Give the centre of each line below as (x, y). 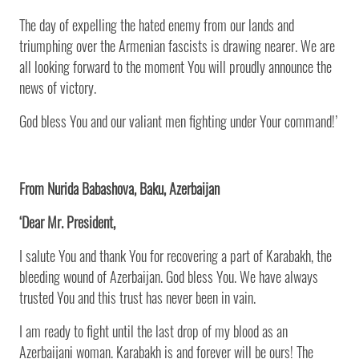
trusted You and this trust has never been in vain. (137, 297)
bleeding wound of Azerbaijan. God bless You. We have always (169, 276)
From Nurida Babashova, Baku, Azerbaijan (119, 188)
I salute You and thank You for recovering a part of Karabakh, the (175, 255)
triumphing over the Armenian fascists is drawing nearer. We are (177, 45)
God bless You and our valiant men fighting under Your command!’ (178, 121)
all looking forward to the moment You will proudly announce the (175, 66)
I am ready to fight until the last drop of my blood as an (153, 331)
